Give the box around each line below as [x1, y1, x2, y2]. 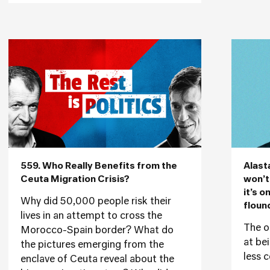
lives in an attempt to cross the [20, 212, 162, 221]
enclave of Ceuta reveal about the [20, 255, 174, 265]
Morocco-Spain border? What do [20, 226, 174, 236]
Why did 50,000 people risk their [20, 197, 171, 207]
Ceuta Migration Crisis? [20, 175, 130, 184]
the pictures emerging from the [20, 240, 164, 250]
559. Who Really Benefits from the [20, 162, 177, 171]
